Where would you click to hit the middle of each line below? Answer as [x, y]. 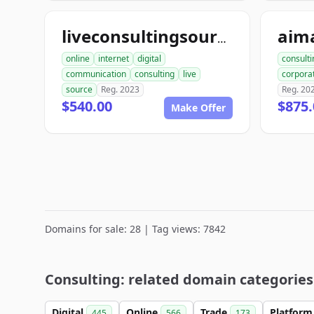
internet [114, 59]
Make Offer [198, 108]
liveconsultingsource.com [222, 39]
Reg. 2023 [120, 89]
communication [96, 74]
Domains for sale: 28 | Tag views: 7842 [135, 229]
